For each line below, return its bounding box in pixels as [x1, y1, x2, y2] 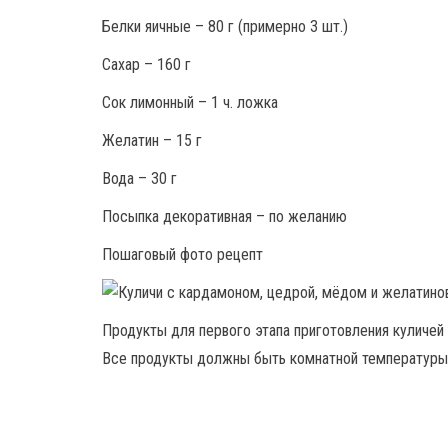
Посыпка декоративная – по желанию [102, 206, 347, 226]
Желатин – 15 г [102, 130, 202, 150]
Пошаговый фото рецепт [102, 244, 263, 264]
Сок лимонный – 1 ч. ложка [102, 92, 278, 112]
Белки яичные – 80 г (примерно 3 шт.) [102, 16, 348, 36]
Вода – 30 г [102, 168, 177, 188]
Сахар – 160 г [102, 54, 191, 74]
